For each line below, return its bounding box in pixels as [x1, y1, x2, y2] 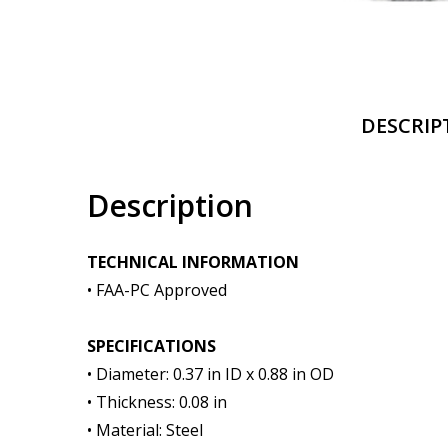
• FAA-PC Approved [87, 279, 227, 301]
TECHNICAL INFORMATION [87, 251, 299, 273]
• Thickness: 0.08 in [87, 391, 227, 413]
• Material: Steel [87, 419, 203, 441]
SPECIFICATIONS [87, 335, 216, 357]
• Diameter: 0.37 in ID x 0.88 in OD [87, 363, 334, 385]
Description [87, 185, 253, 226]
